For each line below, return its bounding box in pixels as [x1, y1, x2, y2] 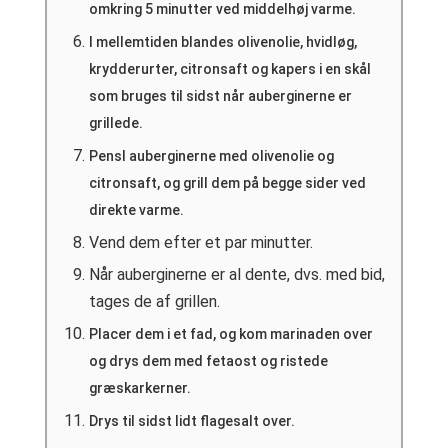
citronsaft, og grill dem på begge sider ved [88, 175, 366, 192]
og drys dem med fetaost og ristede [88, 353, 328, 370]
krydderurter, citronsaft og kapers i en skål [88, 61, 371, 78]
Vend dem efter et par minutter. [88, 233, 313, 253]
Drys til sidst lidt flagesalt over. [88, 413, 295, 430]
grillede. [88, 115, 143, 132]
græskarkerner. [88, 380, 191, 397]
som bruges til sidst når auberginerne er [88, 88, 352, 105]
